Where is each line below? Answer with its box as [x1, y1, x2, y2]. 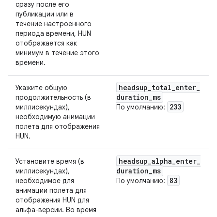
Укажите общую [15, 83, 67, 92]
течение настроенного [15, 19, 92, 28]
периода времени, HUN [15, 29, 91, 38]
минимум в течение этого [15, 48, 99, 57]
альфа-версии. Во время [15, 205, 96, 214]
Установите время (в [15, 157, 84, 166]
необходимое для [15, 176, 74, 185]
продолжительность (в [15, 93, 91, 102]
